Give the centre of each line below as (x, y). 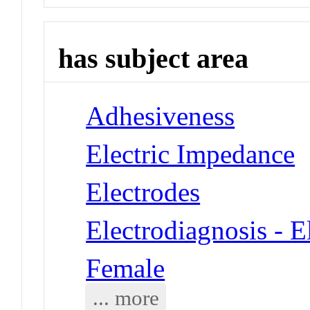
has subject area (154, 59)
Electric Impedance (191, 154)
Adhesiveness (161, 116)
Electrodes (143, 192)
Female (126, 268)
